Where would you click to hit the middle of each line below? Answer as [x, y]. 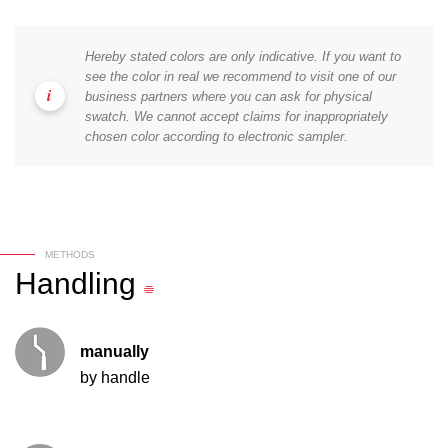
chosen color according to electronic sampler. [216, 137]
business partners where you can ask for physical [228, 97]
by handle [115, 378]
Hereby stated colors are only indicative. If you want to [243, 57]
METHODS [70, 255]
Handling [75, 284]
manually [114, 352]
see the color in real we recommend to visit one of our [240, 77]
